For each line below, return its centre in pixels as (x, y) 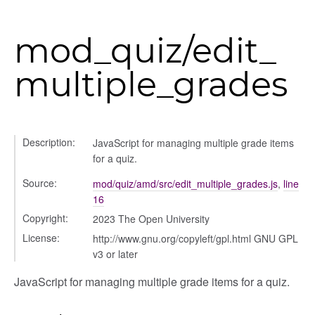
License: (41, 238)
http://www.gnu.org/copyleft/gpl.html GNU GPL (195, 238)
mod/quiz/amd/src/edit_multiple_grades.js (185, 184)
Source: (40, 183)
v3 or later (115, 254)
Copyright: (45, 218)
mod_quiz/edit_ (145, 51)
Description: (49, 142)
